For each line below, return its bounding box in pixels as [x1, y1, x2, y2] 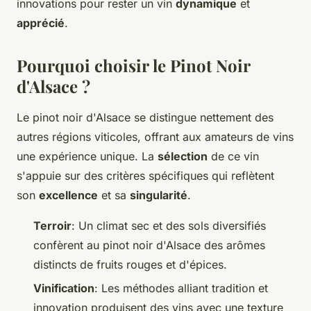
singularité [130, 187, 187, 202]
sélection [158, 149, 208, 163]
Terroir [33, 218, 72, 233]
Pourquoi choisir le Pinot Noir [17, 53, 250, 76]
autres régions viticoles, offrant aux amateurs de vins [17, 129, 294, 144]
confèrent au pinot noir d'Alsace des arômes [33, 237, 265, 252]
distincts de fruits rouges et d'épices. [33, 257, 227, 271]
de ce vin [208, 149, 259, 163]
